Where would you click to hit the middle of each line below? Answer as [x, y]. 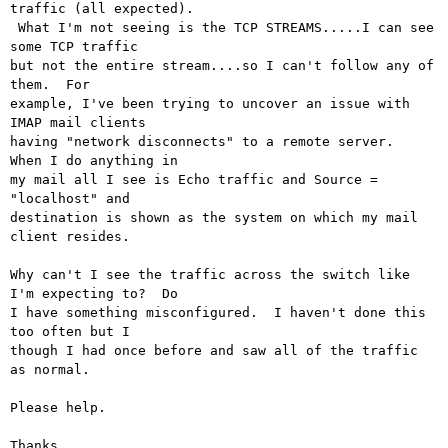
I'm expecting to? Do [94, 294]
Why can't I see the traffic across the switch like [210, 275]
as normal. [50, 370]
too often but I [70, 332]
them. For [50, 85]
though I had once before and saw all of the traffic [214, 351]
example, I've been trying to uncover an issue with [210, 104]
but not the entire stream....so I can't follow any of [222, 66]
